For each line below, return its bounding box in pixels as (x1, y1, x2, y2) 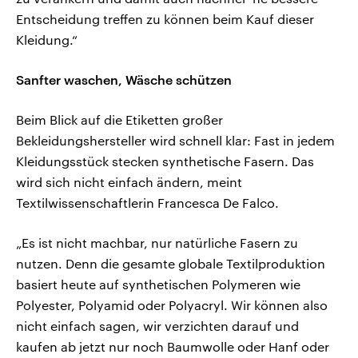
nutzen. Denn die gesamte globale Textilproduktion (16, 255, 325, 271)
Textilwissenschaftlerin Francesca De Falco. (16, 194, 279, 210)
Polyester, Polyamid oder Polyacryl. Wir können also (16, 296, 328, 312)
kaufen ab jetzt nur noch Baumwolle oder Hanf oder (16, 338, 329, 354)
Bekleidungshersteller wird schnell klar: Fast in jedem (16, 132, 335, 148)
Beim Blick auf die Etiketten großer (16, 111, 223, 127)
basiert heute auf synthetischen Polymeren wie (16, 276, 300, 292)
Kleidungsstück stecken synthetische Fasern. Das (16, 153, 314, 169)
